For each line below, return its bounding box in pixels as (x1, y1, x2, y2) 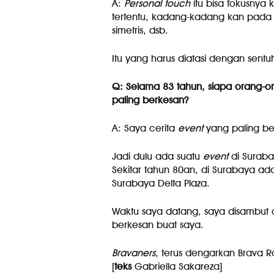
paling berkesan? (111, 94, 189, 106)
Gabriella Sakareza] (131, 261, 222, 272)
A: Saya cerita (111, 122, 178, 134)
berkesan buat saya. (111, 219, 204, 231)
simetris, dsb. (111, 24, 168, 36)
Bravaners (111, 247, 155, 259)
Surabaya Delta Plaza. (111, 177, 210, 189)
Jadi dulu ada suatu (111, 150, 203, 162)
